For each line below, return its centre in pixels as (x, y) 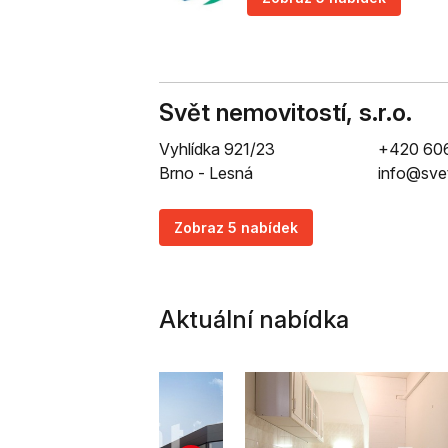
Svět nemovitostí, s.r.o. (285, 112)
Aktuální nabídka (254, 319)
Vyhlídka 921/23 (217, 149)
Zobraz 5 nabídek (236, 227)
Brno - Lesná (206, 173)
